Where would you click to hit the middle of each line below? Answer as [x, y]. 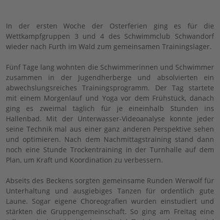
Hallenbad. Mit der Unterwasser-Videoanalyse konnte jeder [110, 118]
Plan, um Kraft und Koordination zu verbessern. [84, 160]
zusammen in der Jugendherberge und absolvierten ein [110, 77]
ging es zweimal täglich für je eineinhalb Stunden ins [110, 108]
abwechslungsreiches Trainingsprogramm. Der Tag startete [110, 87]
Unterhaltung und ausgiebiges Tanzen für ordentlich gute [110, 191]
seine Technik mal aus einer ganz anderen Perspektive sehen [110, 129]
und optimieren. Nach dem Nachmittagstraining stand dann [110, 139]
